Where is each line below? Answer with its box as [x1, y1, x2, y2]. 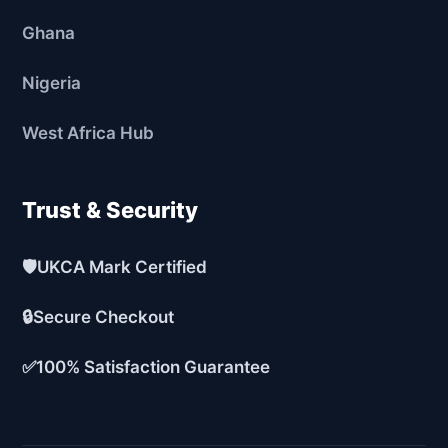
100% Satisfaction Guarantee [36, 357, 271, 378]
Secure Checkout [33, 307, 175, 328]
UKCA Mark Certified [37, 257, 208, 278]
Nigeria [22, 73, 82, 94]
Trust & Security [22, 197, 199, 224]
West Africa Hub [22, 123, 155, 144]
